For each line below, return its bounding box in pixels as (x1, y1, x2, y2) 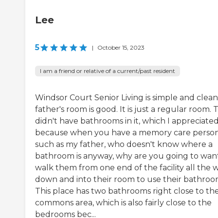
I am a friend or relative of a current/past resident (40, 67, 175, 74)
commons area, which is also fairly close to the (35, 198, 212, 207)
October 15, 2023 (97, 43, 145, 51)
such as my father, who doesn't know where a (35, 139, 213, 149)
